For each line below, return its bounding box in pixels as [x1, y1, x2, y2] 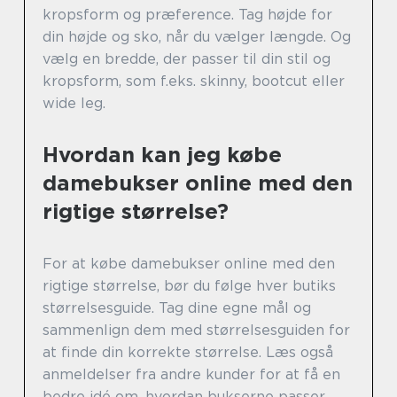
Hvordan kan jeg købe [43, 142, 282, 168]
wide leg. [43, 95, 105, 113]
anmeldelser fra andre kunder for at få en [43, 366, 340, 384]
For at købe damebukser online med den [43, 255, 335, 273]
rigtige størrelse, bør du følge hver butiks [43, 277, 336, 295]
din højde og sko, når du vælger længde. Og [43, 28, 351, 46]
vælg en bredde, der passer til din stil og [43, 51, 331, 68]
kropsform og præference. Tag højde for [43, 6, 332, 24]
